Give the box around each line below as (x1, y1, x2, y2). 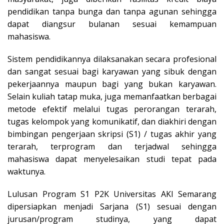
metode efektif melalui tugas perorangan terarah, (7, 103, 216, 115)
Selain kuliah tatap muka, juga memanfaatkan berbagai (7, 91, 216, 102)
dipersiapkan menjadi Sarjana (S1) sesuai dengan (7, 201, 216, 212)
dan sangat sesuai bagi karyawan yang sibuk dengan (7, 66, 216, 77)
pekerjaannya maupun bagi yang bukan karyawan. (7, 78, 216, 90)
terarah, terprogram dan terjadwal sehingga (7, 141, 216, 152)
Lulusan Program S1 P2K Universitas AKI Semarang (7, 188, 216, 200)
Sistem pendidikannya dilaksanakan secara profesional (7, 53, 216, 65)
